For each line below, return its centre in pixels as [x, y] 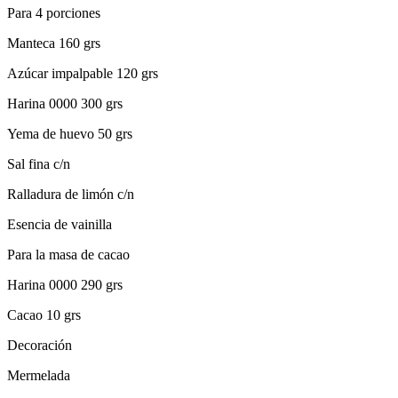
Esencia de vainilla [60, 224]
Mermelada [39, 375]
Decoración [40, 345]
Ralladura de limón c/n [71, 194]
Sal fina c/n [39, 163]
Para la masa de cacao [68, 254]
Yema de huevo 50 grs [70, 133]
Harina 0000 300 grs [65, 103]
